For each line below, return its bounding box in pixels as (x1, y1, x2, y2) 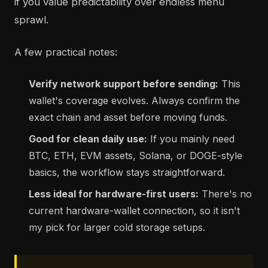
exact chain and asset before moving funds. (29, 111, 227, 124)
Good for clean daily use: (29, 133, 147, 145)
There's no (199, 188, 252, 200)
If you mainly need (147, 133, 234, 145)
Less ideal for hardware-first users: (29, 188, 199, 200)
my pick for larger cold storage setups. (29, 221, 205, 234)
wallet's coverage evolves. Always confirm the (29, 95, 240, 107)
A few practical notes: (14, 46, 117, 59)
